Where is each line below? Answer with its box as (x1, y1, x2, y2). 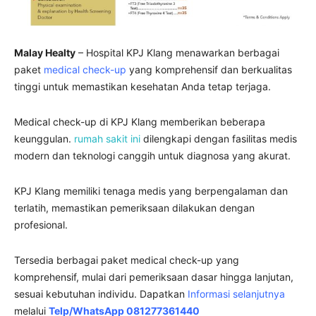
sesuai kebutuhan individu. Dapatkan (14, 288, 188, 300)
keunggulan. (14, 133, 74, 145)
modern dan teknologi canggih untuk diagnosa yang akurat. (14, 150, 291, 162)
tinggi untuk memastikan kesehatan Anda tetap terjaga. (14, 80, 271, 93)
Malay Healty (14, 47, 75, 59)
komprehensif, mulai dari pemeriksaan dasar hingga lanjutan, (14, 271, 293, 284)
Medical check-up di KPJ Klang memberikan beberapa (14, 116, 265, 128)
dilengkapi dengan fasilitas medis (140, 133, 297, 145)
